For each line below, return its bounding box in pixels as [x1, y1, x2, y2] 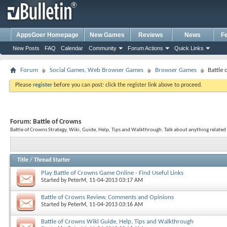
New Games [90, 31, 125, 39]
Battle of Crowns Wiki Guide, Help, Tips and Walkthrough [41, 218, 194, 225]
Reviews [138, 31, 164, 39]
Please [15, 82, 33, 88]
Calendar [61, 45, 83, 51]
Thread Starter [34, 157, 70, 163]
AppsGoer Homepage [16, 31, 79, 39]
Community [89, 45, 117, 51]
